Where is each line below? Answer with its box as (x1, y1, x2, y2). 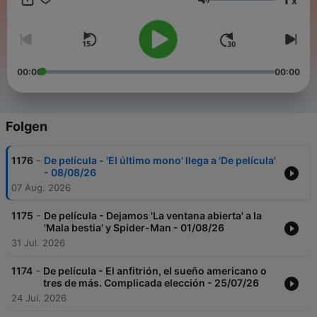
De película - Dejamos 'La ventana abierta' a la (44, 209, 262, 222)
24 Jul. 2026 (11, 292, 67, 304)
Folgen (6, 119, 47, 134)
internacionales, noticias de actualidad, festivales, (12, 8, 241, 20)
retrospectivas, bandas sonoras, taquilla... (12, 21, 205, 33)
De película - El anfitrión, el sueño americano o (43, 265, 267, 277)
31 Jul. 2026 (11, 237, 65, 249)
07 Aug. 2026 (11, 182, 71, 194)
